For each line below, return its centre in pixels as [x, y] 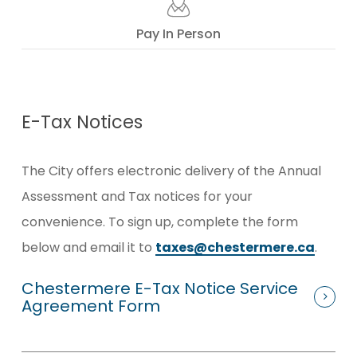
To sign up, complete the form [201, 222]
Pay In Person [178, 34]
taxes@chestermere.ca [235, 247]
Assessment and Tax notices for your [137, 196]
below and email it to [88, 247]
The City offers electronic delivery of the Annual [171, 171]
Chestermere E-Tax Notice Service [159, 288]
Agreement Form [90, 306]
